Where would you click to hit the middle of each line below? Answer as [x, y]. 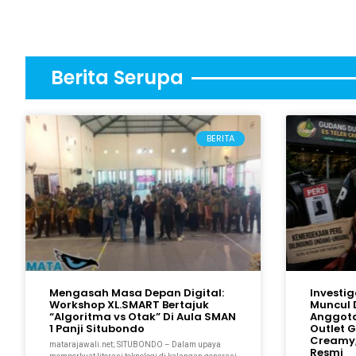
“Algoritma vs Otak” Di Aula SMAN [143, 316]
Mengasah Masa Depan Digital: [137, 292]
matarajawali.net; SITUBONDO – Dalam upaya [135, 344]
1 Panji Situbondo [97, 328]
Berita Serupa [117, 78]
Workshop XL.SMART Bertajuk [129, 304]
